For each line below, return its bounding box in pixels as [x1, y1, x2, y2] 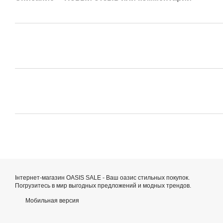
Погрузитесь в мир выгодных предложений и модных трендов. [15, 182, 191, 189]
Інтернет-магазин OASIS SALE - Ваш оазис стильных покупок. [15, 174, 190, 181]
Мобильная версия [24, 197, 79, 204]
